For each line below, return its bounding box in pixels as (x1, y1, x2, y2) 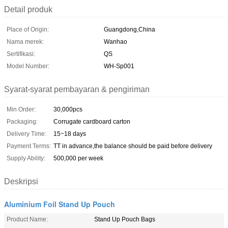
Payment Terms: (7, 142, 51, 150)
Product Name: (7, 215, 48, 223)
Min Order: (7, 105, 36, 113)
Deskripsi (4, 177, 38, 186)
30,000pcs (53, 105, 82, 113)
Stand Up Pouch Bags (94, 215, 155, 223)
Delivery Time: (7, 130, 46, 137)
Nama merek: (7, 38, 44, 45)
